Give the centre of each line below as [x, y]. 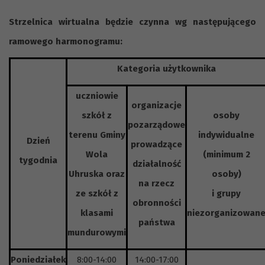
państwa [156, 222]
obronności [156, 203]
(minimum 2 [226, 154]
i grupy [226, 193]
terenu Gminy [97, 135]
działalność [156, 164]
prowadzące [156, 144]
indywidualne [226, 135]
